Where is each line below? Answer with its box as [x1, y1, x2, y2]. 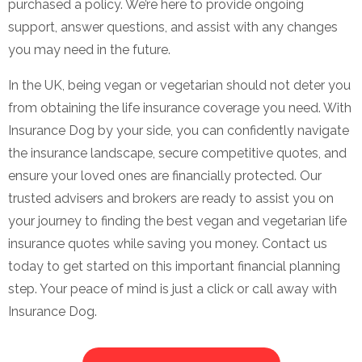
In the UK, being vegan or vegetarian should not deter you [8, 77, 351, 93]
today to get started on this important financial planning [8, 258, 340, 274]
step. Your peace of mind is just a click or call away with [8, 280, 337, 297]
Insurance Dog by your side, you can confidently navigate [8, 122, 349, 138]
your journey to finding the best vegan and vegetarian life [8, 213, 347, 229]
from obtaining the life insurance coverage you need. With [8, 99, 351, 116]
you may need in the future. [8, 41, 170, 57]
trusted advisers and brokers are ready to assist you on [8, 190, 334, 206]
